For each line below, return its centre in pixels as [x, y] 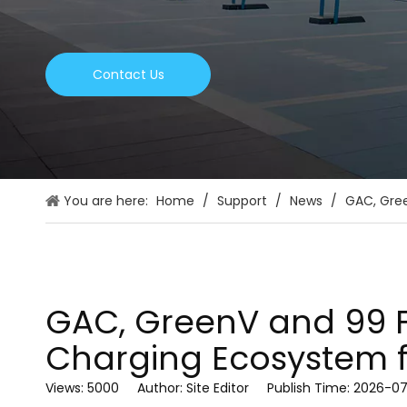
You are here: [106, 201]
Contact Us [128, 74]
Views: [66, 388]
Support [242, 201]
